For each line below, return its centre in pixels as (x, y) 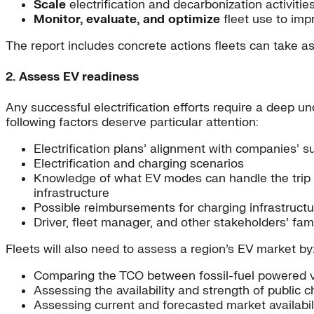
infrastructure (71, 193)
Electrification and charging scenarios (139, 163)
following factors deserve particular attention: (132, 122)
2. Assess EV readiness (72, 77)
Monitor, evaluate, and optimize (127, 20)
